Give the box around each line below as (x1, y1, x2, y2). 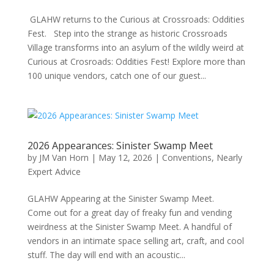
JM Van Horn (39, 152, 89, 163)
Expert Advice (27, 166, 81, 177)
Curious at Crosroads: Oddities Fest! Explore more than (27, 56, 245, 67)
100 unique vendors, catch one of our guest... (27, 70, 206, 81)
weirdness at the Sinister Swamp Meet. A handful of (27, 221, 232, 232)
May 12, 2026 (98, 152, 152, 163)
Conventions (161, 152, 212, 163)
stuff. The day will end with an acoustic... (27, 249, 185, 261)
